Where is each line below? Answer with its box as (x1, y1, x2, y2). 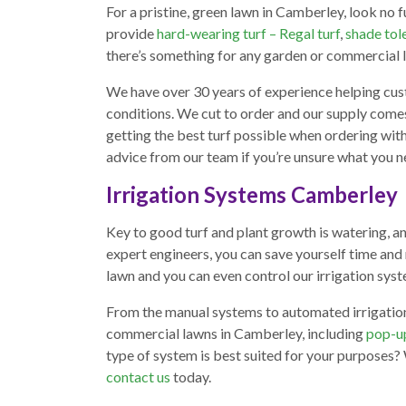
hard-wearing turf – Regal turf (157, 24, 340, 43)
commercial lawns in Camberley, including (106, 324, 366, 343)
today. (170, 368, 211, 386)
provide (106, 24, 157, 43)
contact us (106, 368, 170, 386)
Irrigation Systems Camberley (106, 181, 398, 208)
